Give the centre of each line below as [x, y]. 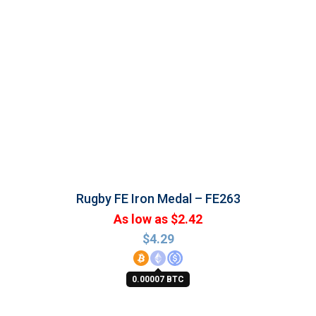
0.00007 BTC [158, 279]
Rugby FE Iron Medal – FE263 [158, 199]
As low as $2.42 [158, 219]
